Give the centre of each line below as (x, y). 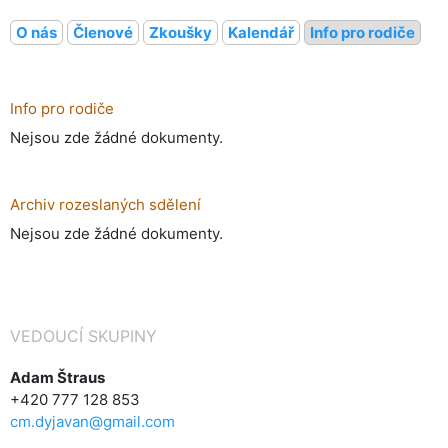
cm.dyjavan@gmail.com (92, 421)
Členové (103, 32)
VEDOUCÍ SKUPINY (83, 335)
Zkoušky (180, 32)
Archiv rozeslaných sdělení (105, 204)
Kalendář (261, 32)
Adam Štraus (57, 377)
